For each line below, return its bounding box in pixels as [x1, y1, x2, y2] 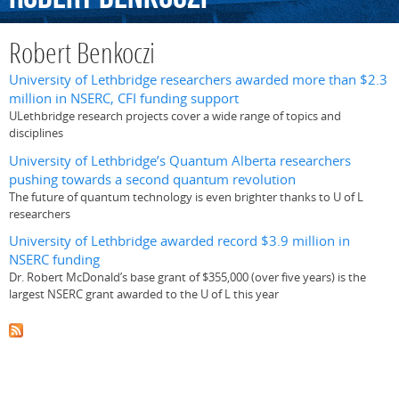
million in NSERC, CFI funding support [9, 89, 239, 109]
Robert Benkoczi [9, 41, 155, 71]
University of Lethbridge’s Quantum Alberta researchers [9, 151, 351, 170]
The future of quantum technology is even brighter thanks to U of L [9, 188, 363, 205]
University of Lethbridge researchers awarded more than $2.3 [9, 70, 387, 90]
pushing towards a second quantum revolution [9, 169, 296, 189]
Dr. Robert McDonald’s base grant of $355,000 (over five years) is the [9, 268, 366, 285]
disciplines [9, 125, 63, 142]
